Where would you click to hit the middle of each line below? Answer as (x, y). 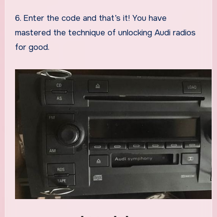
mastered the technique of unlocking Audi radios (105, 32)
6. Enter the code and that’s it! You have (91, 18)
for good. (32, 47)
